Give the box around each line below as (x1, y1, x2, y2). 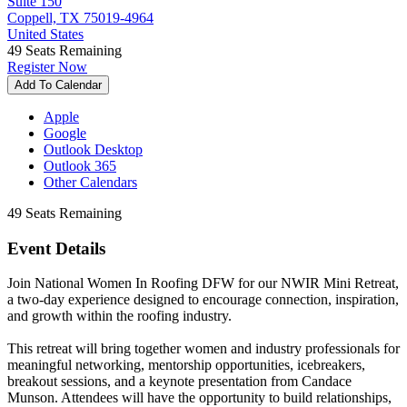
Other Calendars (44, 174, 137, 190)
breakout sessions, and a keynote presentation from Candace (7, 373, 352, 390)
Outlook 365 (44, 157, 116, 174)
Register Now (7, 58, 87, 74)
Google (44, 124, 86, 141)
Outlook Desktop (44, 141, 143, 157)
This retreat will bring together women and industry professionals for (7, 341, 400, 357)
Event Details (7, 238, 105, 258)
